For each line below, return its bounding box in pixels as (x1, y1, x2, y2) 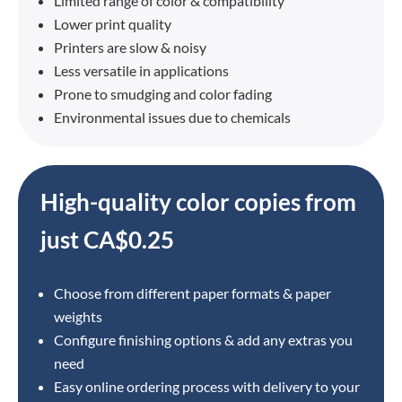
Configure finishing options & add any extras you (54, 331, 353, 348)
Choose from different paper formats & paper (54, 284, 331, 301)
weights (54, 308, 102, 325)
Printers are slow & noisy (54, 39, 206, 56)
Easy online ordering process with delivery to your (54, 378, 360, 395)
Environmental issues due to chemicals (54, 109, 291, 126)
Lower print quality (54, 15, 171, 32)
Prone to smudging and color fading (54, 85, 272, 102)
